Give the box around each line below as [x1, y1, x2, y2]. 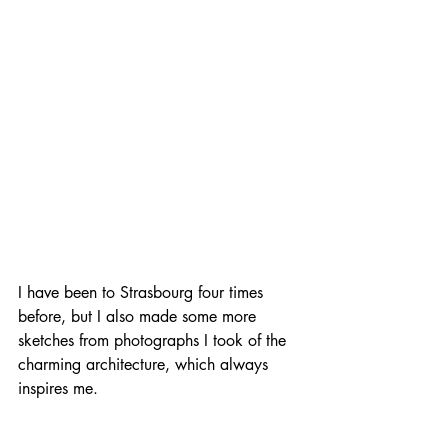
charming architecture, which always [18, 353, 273, 375]
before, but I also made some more [18, 305, 261, 327]
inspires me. [18, 377, 98, 399]
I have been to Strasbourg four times [18, 281, 268, 303]
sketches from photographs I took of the [18, 329, 291, 351]
